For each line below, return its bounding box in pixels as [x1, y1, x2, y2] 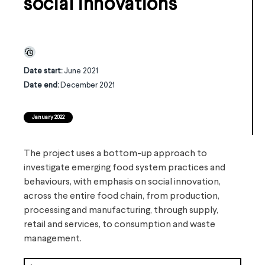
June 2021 [64, 67, 98, 75]
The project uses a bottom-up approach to [24, 149, 207, 159]
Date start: [24, 67, 64, 75]
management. [24, 234, 82, 244]
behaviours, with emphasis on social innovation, [24, 177, 221, 187]
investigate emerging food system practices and [24, 163, 225, 173]
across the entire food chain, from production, [24, 192, 219, 201]
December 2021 [60, 82, 115, 89]
